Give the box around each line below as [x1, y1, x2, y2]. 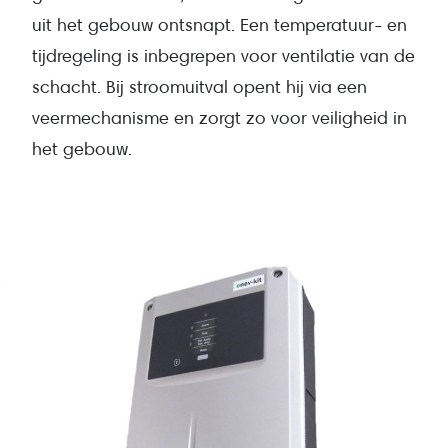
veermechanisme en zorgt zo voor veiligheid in [32, 107, 407, 129]
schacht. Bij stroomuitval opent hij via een [32, 76, 367, 98]
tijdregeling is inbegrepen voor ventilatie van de [32, 45, 415, 67]
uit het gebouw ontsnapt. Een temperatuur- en [32, 14, 407, 36]
